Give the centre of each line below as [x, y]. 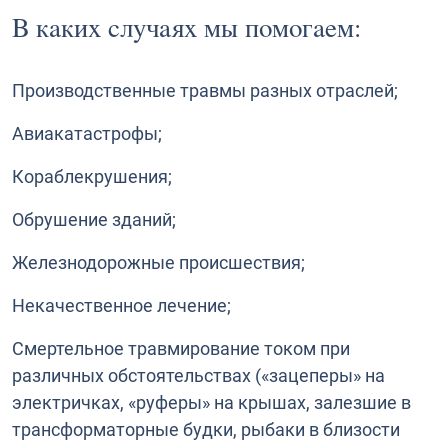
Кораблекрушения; [92, 176]
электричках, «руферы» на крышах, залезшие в [211, 402]
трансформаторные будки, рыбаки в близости [206, 429]
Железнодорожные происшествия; [158, 262]
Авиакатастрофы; [87, 133]
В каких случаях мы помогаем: [187, 27]
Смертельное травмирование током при [181, 348]
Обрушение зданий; [94, 219]
